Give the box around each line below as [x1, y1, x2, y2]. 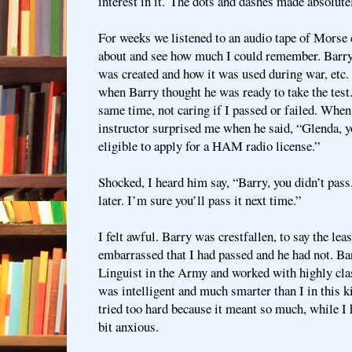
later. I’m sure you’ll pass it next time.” [98, 190, 301, 209]
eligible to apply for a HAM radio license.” [98, 136, 320, 155]
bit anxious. [98, 317, 159, 335]
